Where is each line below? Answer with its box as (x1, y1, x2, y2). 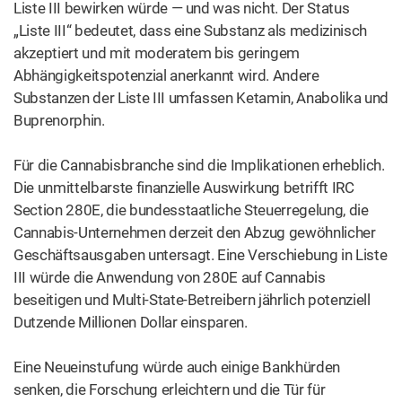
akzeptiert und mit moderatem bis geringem (13, 44, 301, 62)
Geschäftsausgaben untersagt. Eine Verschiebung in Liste (13, 246, 388, 264)
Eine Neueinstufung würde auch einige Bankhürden (13, 358, 341, 376)
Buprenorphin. (13, 111, 105, 129)
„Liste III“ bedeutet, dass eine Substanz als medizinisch (13, 22, 367, 39)
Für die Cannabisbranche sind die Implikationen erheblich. (13, 156, 385, 174)
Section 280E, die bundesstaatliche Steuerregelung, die (13, 201, 369, 219)
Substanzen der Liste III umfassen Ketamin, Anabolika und (13, 89, 389, 107)
